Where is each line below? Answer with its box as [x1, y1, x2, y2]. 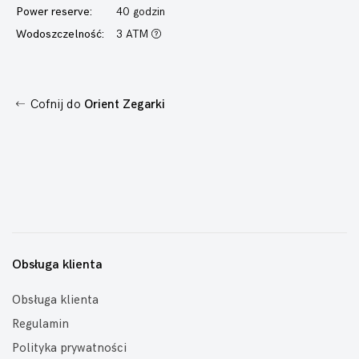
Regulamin [12, 317, 69, 332]
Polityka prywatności [12, 341, 127, 356]
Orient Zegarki [84, 97, 165, 112]
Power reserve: [16, 5, 92, 18]
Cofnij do [27, 97, 84, 112]
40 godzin [116, 5, 165, 18]
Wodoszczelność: [16, 27, 104, 41]
